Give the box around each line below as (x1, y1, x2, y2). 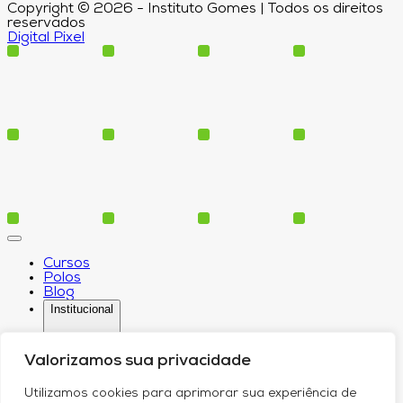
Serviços (79, 384, 138, 399)
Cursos (43, 256, 90, 272)
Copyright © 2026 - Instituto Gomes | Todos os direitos (7, 2, 383, 17)
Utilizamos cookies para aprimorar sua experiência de (24, 387, 356, 400)
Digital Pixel (7, 31, 85, 46)
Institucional (50, 302, 113, 317)
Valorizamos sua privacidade (24, 353, 251, 370)
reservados (7, 16, 85, 31)
